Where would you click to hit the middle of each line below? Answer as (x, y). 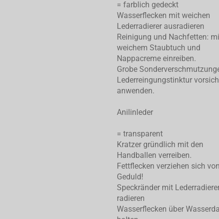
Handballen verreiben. (154, 155)
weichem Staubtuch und (159, 48)
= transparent (140, 134)
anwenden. (136, 91)
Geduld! (130, 177)
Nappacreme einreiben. (156, 59)
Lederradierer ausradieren (161, 26)
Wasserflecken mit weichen (164, 16)
